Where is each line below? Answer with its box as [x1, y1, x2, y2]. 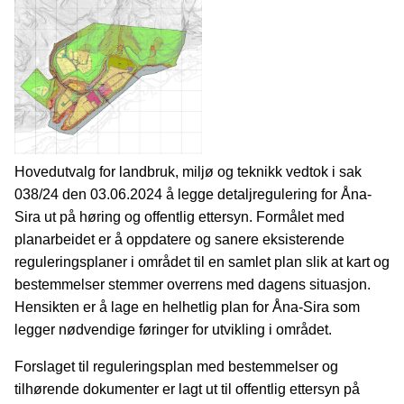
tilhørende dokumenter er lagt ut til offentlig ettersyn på [14, 381, 360, 398]
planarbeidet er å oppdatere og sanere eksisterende [14, 232, 344, 248]
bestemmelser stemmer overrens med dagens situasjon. [14, 277, 371, 293]
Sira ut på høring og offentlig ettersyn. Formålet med [14, 209, 344, 225]
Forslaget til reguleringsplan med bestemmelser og [14, 359, 338, 375]
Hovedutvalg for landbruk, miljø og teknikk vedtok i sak [14, 164, 362, 180]
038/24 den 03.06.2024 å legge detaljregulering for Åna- [14, 187, 372, 203]
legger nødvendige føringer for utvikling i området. [14, 322, 332, 338]
